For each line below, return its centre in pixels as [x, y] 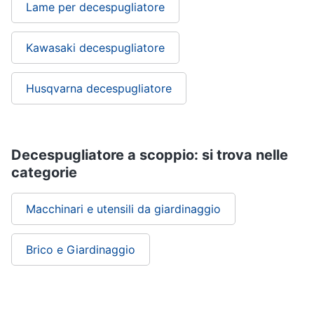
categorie [44, 173]
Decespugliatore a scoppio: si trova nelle [150, 155]
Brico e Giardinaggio [81, 250]
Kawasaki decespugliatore [95, 48]
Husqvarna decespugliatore [99, 89]
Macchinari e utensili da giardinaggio [123, 209]
